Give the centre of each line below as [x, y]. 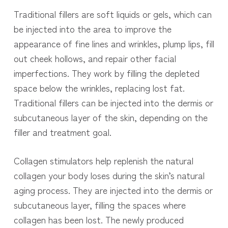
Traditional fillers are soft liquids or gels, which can [112, 14]
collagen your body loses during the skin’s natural [109, 175]
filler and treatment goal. [62, 132]
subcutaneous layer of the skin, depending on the [110, 117]
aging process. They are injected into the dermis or [113, 190]
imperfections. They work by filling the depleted [106, 73]
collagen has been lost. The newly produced [98, 220]
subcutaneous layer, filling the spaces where [99, 205]
